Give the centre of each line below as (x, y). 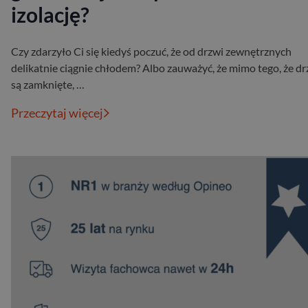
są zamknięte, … (48, 85)
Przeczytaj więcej (57, 113)
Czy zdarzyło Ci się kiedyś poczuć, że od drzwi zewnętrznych (151, 52)
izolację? (50, 15)
